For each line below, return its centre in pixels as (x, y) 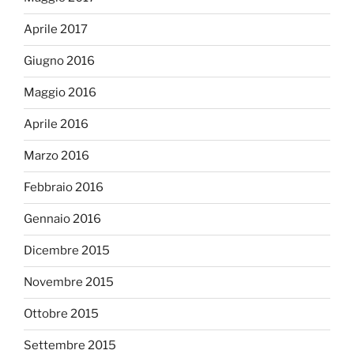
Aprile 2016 (56, 124)
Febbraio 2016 (64, 188)
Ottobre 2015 (61, 314)
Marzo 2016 (56, 156)
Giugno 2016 (59, 61)
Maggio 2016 (60, 93)
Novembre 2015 (69, 282)
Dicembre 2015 (67, 251)
